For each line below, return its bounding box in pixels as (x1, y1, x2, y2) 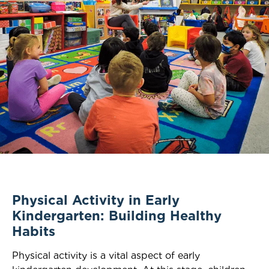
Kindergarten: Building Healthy (12, 207, 222, 223)
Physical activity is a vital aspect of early (12, 249, 200, 261)
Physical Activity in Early (12, 192, 180, 208)
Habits (12, 223, 55, 239)
